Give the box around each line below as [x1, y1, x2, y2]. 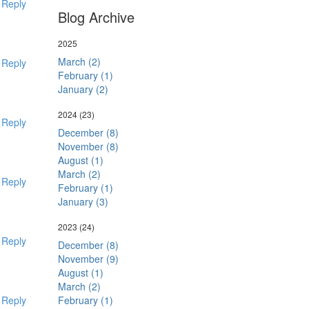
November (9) [57, 252, 119, 266]
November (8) [57, 139, 119, 153]
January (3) [57, 195, 108, 208]
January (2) [57, 82, 108, 96]
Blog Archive [57, 7, 134, 27]
